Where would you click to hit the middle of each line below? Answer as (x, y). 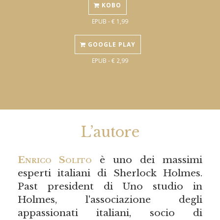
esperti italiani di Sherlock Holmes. (110, 173)
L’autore (110, 132)
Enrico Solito (55, 159)
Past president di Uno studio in (110, 186)
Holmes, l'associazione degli (110, 199)
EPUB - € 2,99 (110, 60)
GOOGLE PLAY (110, 44)
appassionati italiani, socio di (110, 212)
